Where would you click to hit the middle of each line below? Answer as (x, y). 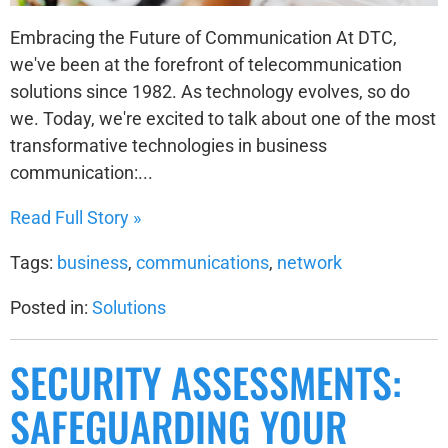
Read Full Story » (75, 217)
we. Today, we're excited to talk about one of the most (223, 118)
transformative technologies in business (168, 145)
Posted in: (51, 307)
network (309, 262)
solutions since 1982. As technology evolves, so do (210, 91)
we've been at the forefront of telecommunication (206, 64)
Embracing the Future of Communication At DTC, (203, 37)
